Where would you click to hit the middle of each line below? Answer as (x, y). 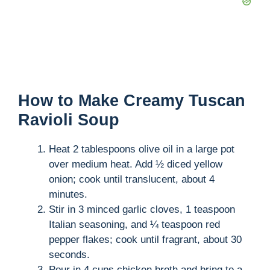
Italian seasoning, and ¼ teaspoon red (134, 224)
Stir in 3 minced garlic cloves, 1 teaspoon (142, 209)
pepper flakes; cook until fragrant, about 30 (145, 239)
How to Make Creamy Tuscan (132, 100)
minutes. (68, 194)
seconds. (69, 254)
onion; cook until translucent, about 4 (132, 179)
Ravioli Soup (69, 120)
